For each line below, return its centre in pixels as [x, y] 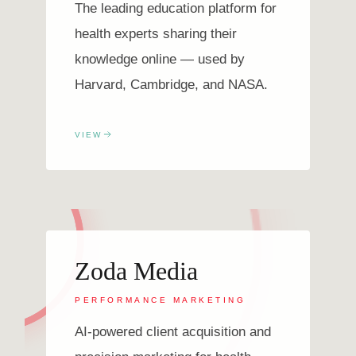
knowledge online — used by [160, 59]
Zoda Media [137, 271]
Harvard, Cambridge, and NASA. [172, 84]
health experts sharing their [156, 33]
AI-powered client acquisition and [173, 332]
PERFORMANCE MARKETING [161, 300]
